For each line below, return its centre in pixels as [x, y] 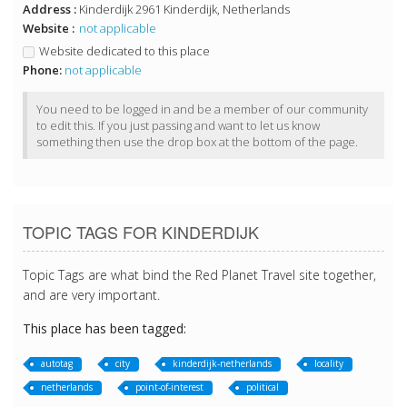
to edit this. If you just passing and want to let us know [178, 126]
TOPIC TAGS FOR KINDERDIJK [141, 232]
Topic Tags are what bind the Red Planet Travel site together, [199, 275]
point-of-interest [169, 387]
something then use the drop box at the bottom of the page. [197, 142]
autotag [57, 364]
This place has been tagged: [104, 329]
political [263, 387]
